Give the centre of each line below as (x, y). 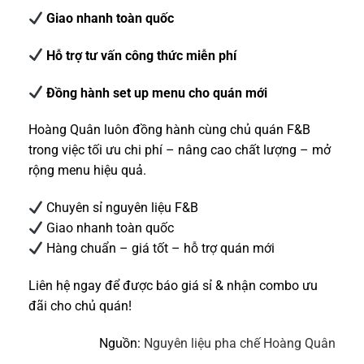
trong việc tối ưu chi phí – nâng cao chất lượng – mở (180, 150)
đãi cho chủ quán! (80, 305)
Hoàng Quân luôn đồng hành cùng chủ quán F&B (169, 130)
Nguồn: (121, 343)
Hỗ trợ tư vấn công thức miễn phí (140, 55)
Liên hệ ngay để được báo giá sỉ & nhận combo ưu (173, 285)
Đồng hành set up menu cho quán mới (156, 93)
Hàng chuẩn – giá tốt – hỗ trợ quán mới (159, 249)
